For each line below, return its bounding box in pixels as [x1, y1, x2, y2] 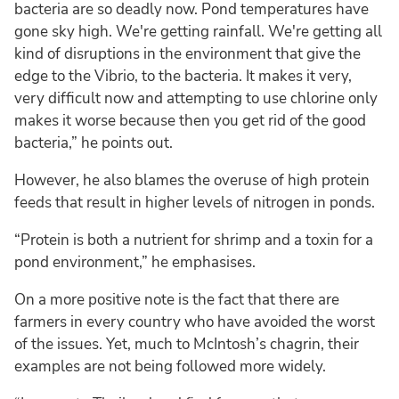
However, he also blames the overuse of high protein [14, 169, 370, 191]
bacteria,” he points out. [14, 132, 173, 153]
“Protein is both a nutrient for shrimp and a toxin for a [14, 229, 373, 250]
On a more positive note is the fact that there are [14, 289, 339, 310]
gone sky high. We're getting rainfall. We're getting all [14, 20, 382, 42]
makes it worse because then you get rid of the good [14, 110, 366, 131]
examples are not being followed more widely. [14, 355, 326, 377]
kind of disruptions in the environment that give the [14, 43, 361, 64]
